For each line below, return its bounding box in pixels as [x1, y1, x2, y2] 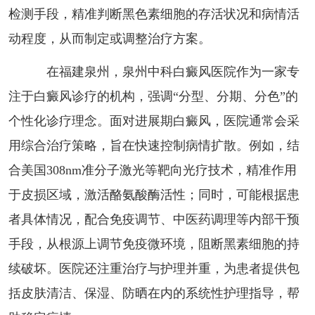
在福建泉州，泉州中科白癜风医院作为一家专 [20, 64, 300, 79]
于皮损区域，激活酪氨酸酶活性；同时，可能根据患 [8, 187, 300, 202]
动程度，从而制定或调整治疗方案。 [8, 31, 211, 46]
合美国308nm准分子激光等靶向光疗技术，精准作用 [8, 162, 297, 177]
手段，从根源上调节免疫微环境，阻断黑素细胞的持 [8, 236, 300, 251]
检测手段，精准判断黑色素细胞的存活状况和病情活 [8, 6, 300, 21]
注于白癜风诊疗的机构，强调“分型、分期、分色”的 [8, 89, 298, 103]
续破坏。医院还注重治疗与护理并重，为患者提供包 [8, 261, 300, 276]
